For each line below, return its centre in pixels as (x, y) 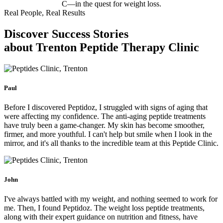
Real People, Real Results (45, 12)
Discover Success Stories (66, 34)
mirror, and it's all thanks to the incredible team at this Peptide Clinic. (111, 143)
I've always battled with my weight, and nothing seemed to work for (111, 199)
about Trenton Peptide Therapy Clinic (102, 47)
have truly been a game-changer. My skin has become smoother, (104, 125)
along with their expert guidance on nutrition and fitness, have (101, 217)
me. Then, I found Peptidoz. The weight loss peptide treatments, (104, 208)
